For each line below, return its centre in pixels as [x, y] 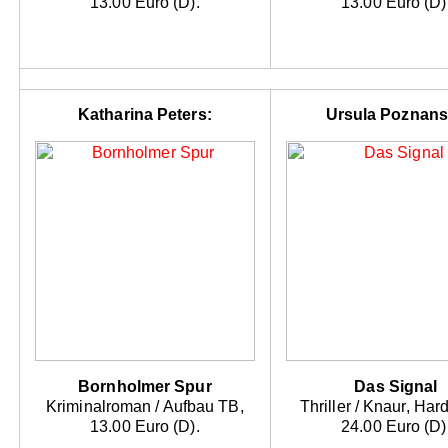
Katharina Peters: [145, 115]
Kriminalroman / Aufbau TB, [145, 407]
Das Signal [396, 387]
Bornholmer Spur [145, 387]
